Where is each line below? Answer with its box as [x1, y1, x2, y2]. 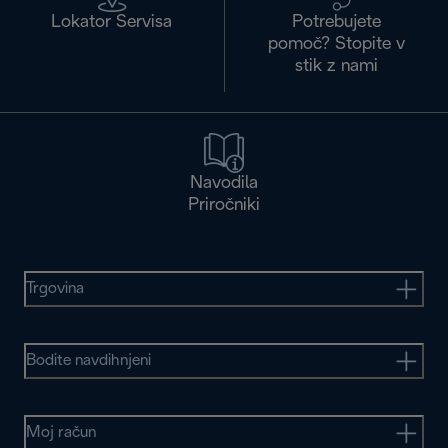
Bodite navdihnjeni [26, 353, 151, 369]
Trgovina [26, 281, 84, 297]
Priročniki [188, 197, 260, 215]
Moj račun [26, 425, 96, 441]
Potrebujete [291, 14, 381, 32]
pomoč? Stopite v [267, 36, 405, 54]
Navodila [190, 175, 258, 193]
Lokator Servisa [51, 14, 173, 32]
